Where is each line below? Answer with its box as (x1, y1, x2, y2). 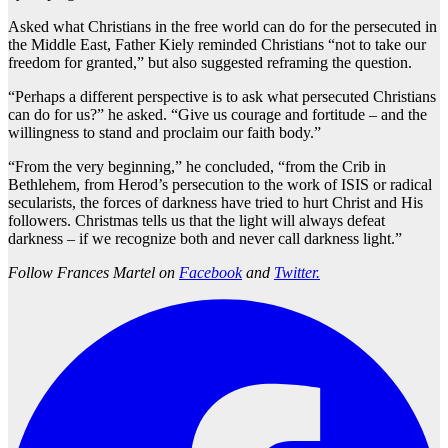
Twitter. (274, 264, 320, 282)
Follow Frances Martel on (8, 264, 179, 282)
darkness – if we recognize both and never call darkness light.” (8, 230, 402, 248)
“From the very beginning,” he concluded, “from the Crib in (8, 158, 386, 176)
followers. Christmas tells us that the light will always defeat (8, 212, 385, 230)
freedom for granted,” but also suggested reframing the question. (8, 54, 412, 72)
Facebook (179, 264, 242, 282)
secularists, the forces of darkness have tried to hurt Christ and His (8, 194, 423, 212)
